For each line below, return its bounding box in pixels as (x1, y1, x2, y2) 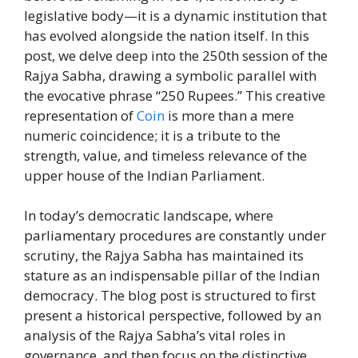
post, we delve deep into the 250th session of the (24, 46, 328, 65)
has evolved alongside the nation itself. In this (24, 26, 309, 45)
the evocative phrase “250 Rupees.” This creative (24, 86, 325, 105)
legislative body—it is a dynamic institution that (24, 6, 327, 25)
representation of (24, 105, 137, 125)
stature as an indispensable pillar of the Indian (24, 266, 320, 285)
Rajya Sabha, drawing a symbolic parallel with (24, 66, 316, 85)
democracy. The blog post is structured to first (24, 286, 316, 305)
